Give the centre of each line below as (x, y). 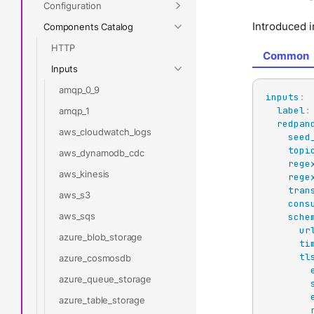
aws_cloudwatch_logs (105, 131)
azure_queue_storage (105, 279)
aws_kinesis (84, 173)
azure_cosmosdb (95, 258)
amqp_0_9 (79, 89)
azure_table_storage (102, 300)
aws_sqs (77, 216)
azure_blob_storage (101, 237)
